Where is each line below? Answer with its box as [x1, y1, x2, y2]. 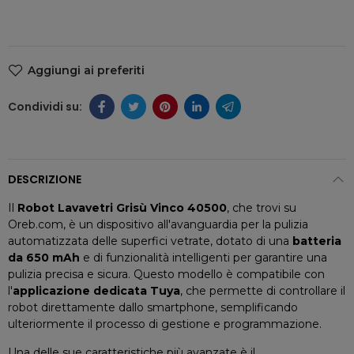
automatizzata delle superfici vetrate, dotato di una [8, 234, 292, 248]
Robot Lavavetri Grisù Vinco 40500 [17, 201, 227, 215]
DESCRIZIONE [8, 171, 81, 187]
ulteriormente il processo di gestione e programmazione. [8, 317, 322, 331]
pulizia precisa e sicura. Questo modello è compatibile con [8, 267, 325, 281]
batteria [292, 234, 341, 248]
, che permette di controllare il [180, 284, 345, 298]
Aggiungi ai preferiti [28, 63, 145, 77]
